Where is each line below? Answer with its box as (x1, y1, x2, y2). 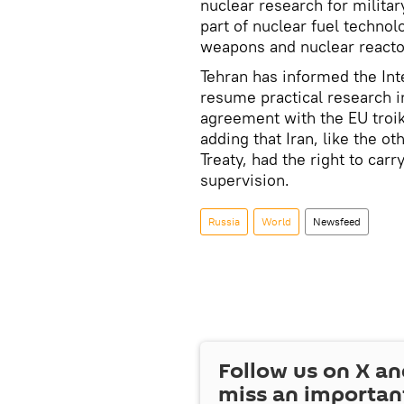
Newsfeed (313, 215, 361, 228)
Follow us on (218, 355, 355, 387)
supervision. (200, 170, 289, 190)
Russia (208, 215, 240, 228)
